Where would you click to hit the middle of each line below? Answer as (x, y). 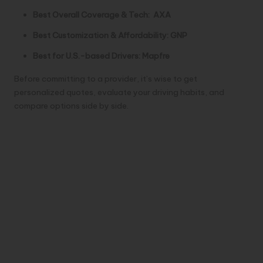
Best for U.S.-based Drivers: (87, 56)
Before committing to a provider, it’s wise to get (106, 79)
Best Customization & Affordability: (101, 36)
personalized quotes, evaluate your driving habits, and (119, 92)
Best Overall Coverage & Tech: (91, 15)
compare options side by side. (71, 106)
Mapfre (156, 56)
